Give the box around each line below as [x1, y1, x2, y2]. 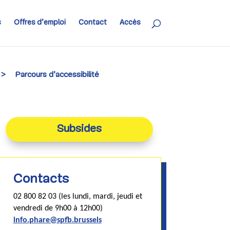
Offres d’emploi [13, 19, 66, 27]
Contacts [13, 172, 69, 186]
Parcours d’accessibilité [15, 71, 100, 79]
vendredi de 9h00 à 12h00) [13, 204, 103, 213]
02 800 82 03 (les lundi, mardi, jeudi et [13, 192, 142, 201]
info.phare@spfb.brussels [13, 216, 102, 224]
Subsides [56, 124, 102, 135]
